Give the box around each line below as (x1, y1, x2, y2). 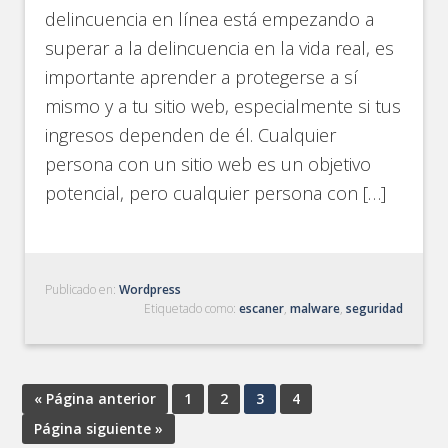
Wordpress (119, 281, 182, 298)
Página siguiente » (34, 419, 164, 438)
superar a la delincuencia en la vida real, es (45, 36, 395, 60)
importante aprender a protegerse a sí (45, 65, 359, 89)
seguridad (345, 300, 403, 317)
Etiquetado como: (143, 300, 239, 317)
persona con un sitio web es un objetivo (45, 152, 372, 176)
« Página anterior (34, 389, 157, 408)
